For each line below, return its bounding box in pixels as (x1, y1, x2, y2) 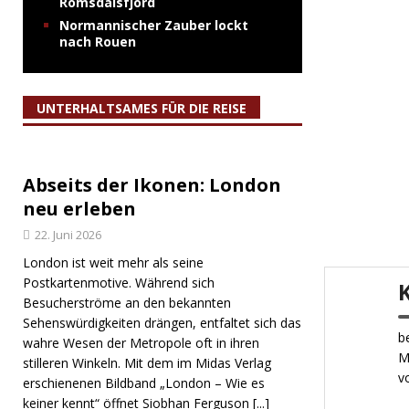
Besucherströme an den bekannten (23, 294, 231, 311)
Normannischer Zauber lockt (59, 16, 248, 34)
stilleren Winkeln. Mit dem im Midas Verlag (23, 354, 271, 372)
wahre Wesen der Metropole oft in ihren (23, 334, 259, 351)
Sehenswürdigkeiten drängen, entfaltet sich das (23, 314, 301, 331)
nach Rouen (59, 33, 136, 50)
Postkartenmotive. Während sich (23, 274, 215, 291)
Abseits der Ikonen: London (23, 173, 281, 197)
